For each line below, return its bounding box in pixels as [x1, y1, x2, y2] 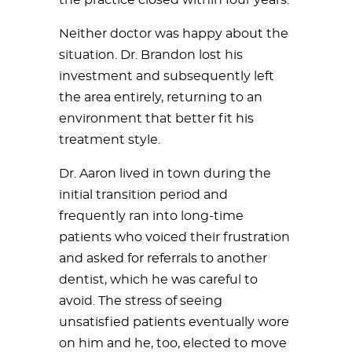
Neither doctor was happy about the [59, 27, 288, 40]
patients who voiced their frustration [59, 230, 290, 244]
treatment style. [59, 133, 160, 146]
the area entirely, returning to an [59, 90, 262, 104]
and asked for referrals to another [59, 251, 267, 265]
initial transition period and [59, 188, 228, 201]
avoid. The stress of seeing [59, 294, 222, 307]
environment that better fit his [59, 112, 254, 125]
